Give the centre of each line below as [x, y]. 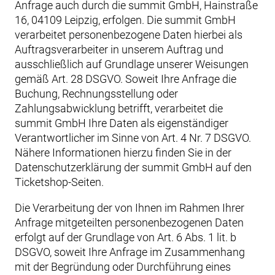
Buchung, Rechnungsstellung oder [96, 94]
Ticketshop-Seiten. [59, 182]
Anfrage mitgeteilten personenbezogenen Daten [129, 223]
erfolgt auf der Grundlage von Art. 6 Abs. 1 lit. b [126, 237]
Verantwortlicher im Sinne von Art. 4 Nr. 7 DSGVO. [133, 138]
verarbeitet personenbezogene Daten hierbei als [129, 35]
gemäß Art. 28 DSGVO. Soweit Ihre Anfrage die [126, 79]
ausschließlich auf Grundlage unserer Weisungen [132, 64]
